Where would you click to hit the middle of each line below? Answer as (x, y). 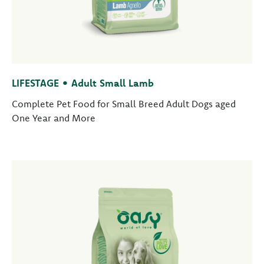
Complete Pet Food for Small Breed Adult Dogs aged (124, 104)
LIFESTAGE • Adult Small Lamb (83, 83)
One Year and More (54, 118)
